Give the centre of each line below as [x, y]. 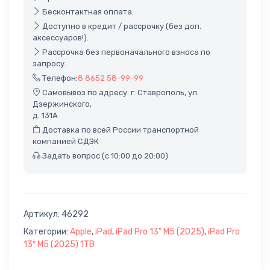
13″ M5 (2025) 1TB [59, 244]
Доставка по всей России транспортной [120, 130]
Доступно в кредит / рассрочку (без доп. [121, 26]
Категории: [47, 231]
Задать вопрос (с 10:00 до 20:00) [104, 155]
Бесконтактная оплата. [87, 11]
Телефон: [59, 78]
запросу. [49, 63]
